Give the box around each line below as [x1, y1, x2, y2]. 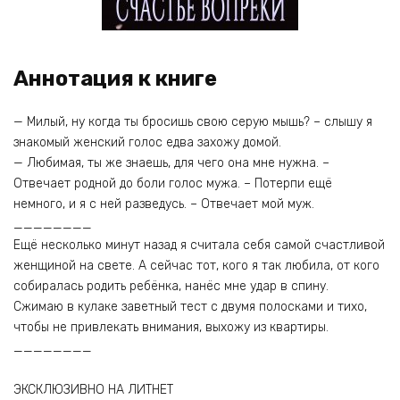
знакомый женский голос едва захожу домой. [13, 135, 281, 151]
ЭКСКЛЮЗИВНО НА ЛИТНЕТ [13, 382, 173, 398]
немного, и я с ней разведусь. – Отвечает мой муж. [13, 196, 314, 212]
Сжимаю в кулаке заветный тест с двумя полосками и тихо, [13, 299, 367, 315]
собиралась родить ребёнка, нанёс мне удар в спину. [13, 279, 329, 295]
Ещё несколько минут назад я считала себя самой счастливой [13, 237, 385, 254]
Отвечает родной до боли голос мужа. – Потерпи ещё [13, 176, 332, 192]
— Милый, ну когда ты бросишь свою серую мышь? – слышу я [13, 114, 372, 130]
